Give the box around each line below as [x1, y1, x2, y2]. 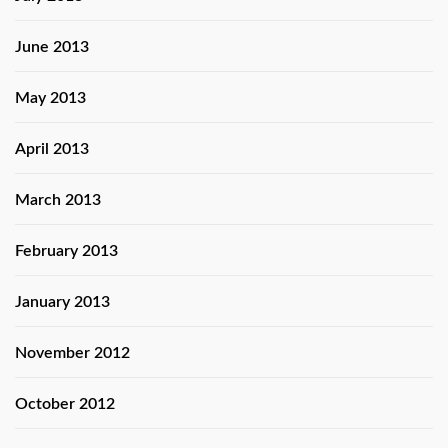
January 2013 [15, 293, 110, 310]
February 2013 [15, 242, 118, 259]
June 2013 [15, 38, 89, 55]
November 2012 [15, 344, 130, 361]
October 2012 [15, 395, 115, 412]
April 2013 [15, 140, 89, 157]
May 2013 [15, 89, 86, 106]
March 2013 [15, 191, 101, 208]
